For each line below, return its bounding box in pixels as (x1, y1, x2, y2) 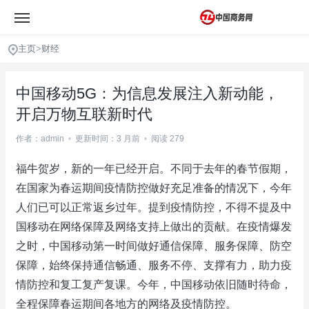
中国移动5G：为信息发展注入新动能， (16, 85, 279, 102)
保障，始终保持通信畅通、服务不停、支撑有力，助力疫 (16, 259, 292, 271)
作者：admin (16, 134, 64, 143)
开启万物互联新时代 (16, 106, 152, 123)
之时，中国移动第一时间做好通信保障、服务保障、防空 (16, 240, 292, 252)
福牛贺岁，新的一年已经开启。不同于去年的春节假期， (16, 163, 292, 175)
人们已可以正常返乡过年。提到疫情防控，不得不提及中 (16, 201, 292, 213)
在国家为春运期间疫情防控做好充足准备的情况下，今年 (16, 182, 292, 194)
